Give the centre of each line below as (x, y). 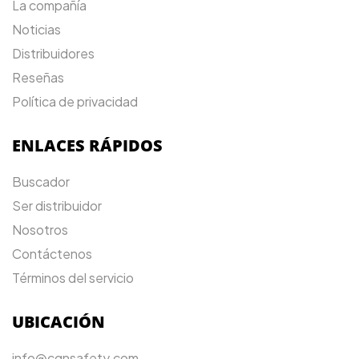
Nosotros (40, 230)
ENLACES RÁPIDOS (87, 146)
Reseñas (38, 78)
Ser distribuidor (57, 206)
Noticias (36, 30)
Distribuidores (53, 54)
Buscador (41, 182)
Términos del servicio (73, 278)
